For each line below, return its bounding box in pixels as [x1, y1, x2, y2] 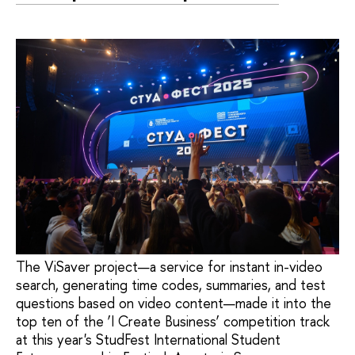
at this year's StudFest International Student [16, 330, 281, 350]
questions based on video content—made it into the [16, 293, 331, 314]
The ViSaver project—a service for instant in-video [16, 257, 323, 277]
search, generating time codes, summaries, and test [16, 275, 326, 296]
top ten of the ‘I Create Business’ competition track [16, 311, 330, 332]
